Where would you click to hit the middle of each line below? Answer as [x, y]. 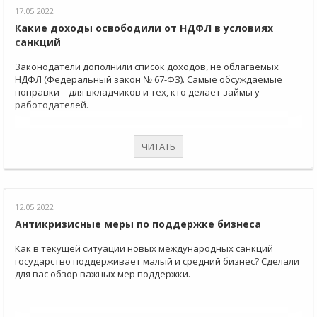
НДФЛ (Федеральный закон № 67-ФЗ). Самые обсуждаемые [149, 80]
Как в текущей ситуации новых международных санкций [144, 249]
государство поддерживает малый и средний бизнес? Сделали [157, 261]
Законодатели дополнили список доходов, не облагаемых [147, 67]
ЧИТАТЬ [158, 147]
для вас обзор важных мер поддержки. [103, 274]
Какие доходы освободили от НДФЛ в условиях [144, 28]
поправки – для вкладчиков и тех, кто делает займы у [137, 92]
